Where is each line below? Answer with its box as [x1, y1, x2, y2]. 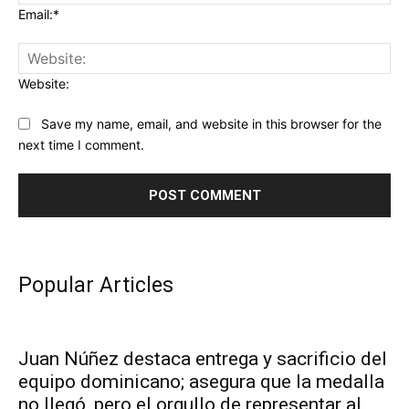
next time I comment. [18, 136, 144, 152]
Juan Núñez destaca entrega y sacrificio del [18, 347, 387, 370]
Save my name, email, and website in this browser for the [41, 116, 382, 132]
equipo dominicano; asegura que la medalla [18, 370, 384, 393]
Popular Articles [18, 272, 173, 298]
